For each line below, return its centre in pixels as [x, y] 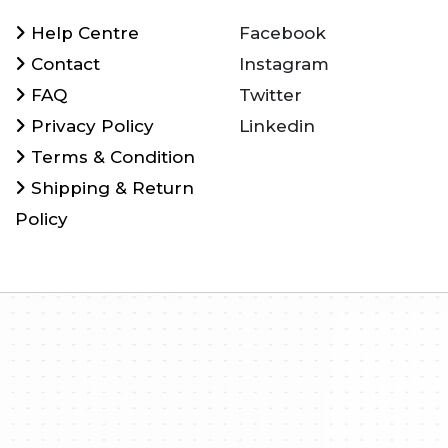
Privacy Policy [90, 126]
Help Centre [82, 33]
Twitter [270, 95]
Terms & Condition [110, 157]
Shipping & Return [110, 188]
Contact [63, 64]
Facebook [282, 33]
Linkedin [277, 126]
